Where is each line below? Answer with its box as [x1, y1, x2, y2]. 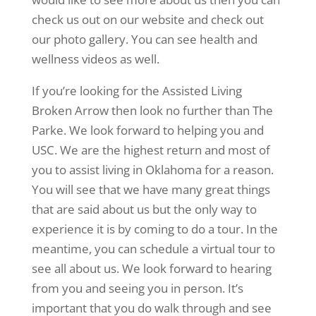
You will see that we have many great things [31, 181, 270, 198]
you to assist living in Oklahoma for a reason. [31, 162, 274, 178]
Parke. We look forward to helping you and [31, 122, 264, 139]
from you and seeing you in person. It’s [31, 280, 243, 297]
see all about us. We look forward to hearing [31, 260, 272, 277]
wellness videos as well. [31, 51, 159, 68]
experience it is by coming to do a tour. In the [31, 221, 278, 238]
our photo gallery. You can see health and [31, 31, 257, 48]
